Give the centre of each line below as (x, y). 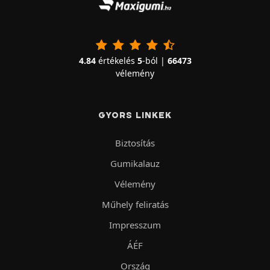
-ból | (155, 60)
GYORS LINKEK (135, 115)
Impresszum (135, 224)
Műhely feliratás (135, 204)
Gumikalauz (135, 163)
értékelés (116, 60)
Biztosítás (135, 143)
